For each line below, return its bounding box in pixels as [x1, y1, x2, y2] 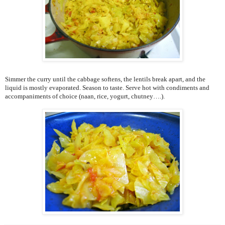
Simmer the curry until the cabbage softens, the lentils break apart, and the [5, 75, 205, 83]
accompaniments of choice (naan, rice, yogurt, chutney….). [5, 92, 165, 100]
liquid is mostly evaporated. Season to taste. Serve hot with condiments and [5, 84, 209, 92]
